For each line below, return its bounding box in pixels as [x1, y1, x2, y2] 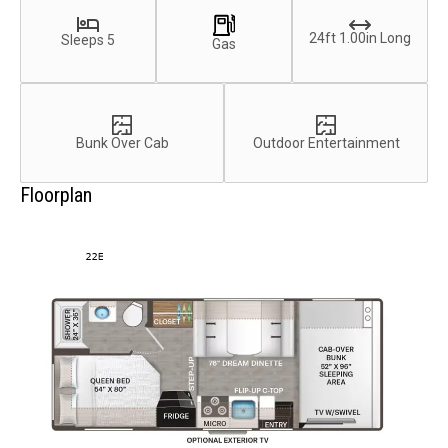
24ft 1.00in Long [309, 29, 411, 46]
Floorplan [20, 183, 92, 208]
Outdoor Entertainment [252, 134, 400, 151]
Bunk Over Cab [75, 134, 169, 151]
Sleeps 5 [61, 32, 115, 49]
